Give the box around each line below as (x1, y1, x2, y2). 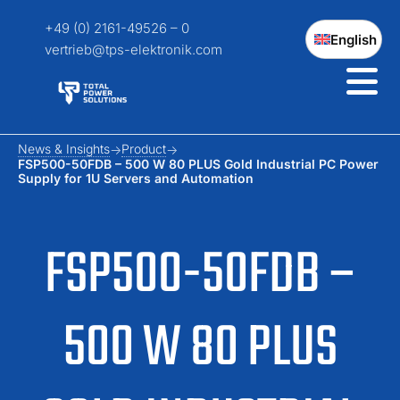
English (330, 30, 377, 48)
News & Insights (18, 141, 110, 156)
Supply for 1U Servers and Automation (18, 171, 254, 186)
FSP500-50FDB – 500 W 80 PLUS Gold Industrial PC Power (18, 156, 379, 171)
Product (121, 141, 166, 156)
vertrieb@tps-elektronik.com (45, 41, 222, 58)
